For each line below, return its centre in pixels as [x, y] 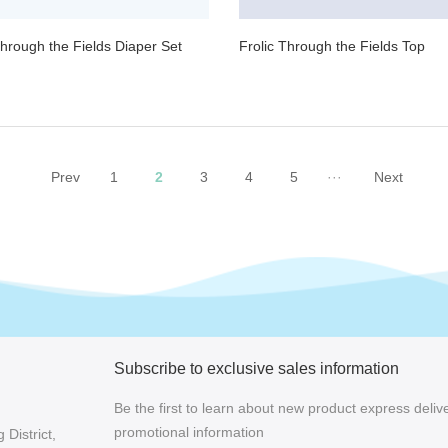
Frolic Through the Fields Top [332, 45]
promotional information [188, 431]
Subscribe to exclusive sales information [256, 368]
